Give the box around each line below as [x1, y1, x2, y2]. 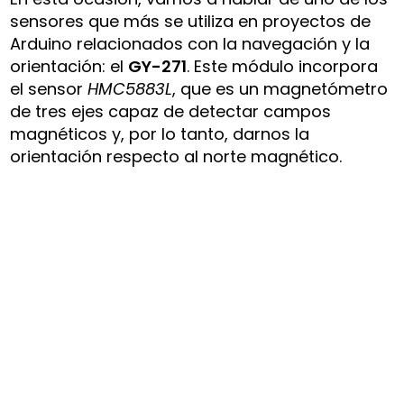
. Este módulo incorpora [187, 54, 379, 78]
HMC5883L [87, 77, 173, 100]
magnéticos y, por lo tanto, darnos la [10, 122, 310, 145]
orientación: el [10, 54, 129, 78]
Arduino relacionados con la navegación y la [10, 32, 371, 55]
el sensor [10, 77, 88, 100]
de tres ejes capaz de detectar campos [10, 99, 332, 123]
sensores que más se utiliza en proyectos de [10, 9, 372, 32]
